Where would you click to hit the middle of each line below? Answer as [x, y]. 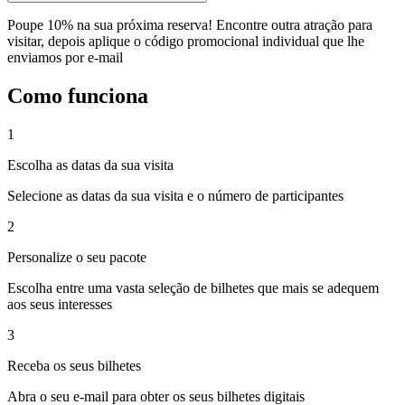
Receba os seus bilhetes [74, 366]
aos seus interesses [60, 305]
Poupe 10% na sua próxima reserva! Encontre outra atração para [190, 25]
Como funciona [78, 96]
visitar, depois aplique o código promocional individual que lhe [186, 42]
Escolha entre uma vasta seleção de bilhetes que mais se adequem [193, 288]
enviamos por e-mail [65, 58]
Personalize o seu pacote [77, 258]
